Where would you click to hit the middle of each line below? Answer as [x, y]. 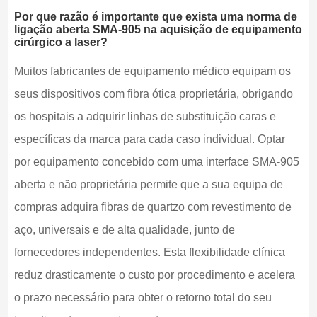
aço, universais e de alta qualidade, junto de [124, 230]
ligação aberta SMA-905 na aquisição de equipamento [158, 30]
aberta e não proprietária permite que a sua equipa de [148, 185]
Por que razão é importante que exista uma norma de [155, 17]
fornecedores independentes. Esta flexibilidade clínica [149, 253]
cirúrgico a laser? [60, 42]
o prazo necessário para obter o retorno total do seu [143, 298]
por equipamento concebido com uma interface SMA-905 [156, 162]
